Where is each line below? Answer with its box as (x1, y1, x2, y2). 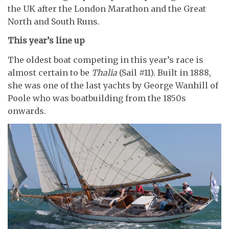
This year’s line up (8, 35, 85, 46)
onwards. (8, 105, 46, 116)
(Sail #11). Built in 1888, (117, 67, 211, 78)
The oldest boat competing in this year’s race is (8, 54, 203, 65)
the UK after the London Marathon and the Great (8, 3, 206, 14)
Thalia (91, 67, 117, 78)
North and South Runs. (8, 16, 100, 27)
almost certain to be (8, 67, 91, 78)
